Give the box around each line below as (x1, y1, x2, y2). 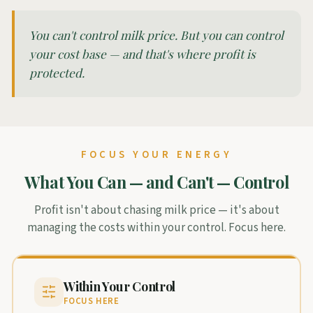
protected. (29, 64, 85, 80)
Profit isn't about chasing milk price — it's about (34, 201, 279, 219)
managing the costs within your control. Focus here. (27, 219, 286, 236)
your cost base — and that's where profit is (29, 45, 256, 61)
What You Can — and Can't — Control (24, 170, 289, 193)
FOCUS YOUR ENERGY (80, 147, 233, 162)
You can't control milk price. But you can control (29, 27, 284, 43)
